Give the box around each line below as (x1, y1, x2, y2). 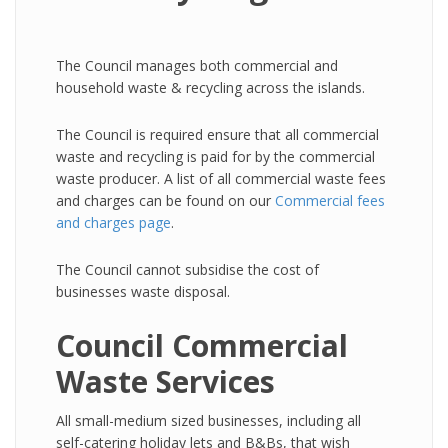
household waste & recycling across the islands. (56, 78, 365, 97)
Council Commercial (56, 325, 348, 366)
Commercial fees (275, 191, 385, 210)
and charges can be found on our (56, 191, 275, 210)
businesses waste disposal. (56, 282, 230, 301)
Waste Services (56, 361, 275, 402)
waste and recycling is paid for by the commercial (56, 147, 375, 166)
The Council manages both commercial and (56, 56, 338, 75)
